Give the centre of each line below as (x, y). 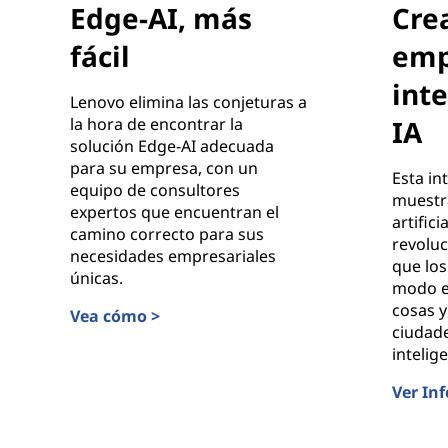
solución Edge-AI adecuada (172, 145)
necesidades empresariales (173, 255)
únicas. (96, 277)
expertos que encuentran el (174, 211)
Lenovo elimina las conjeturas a (188, 101)
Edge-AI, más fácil (135, 336)
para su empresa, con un (164, 167)
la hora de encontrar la (156, 123)
